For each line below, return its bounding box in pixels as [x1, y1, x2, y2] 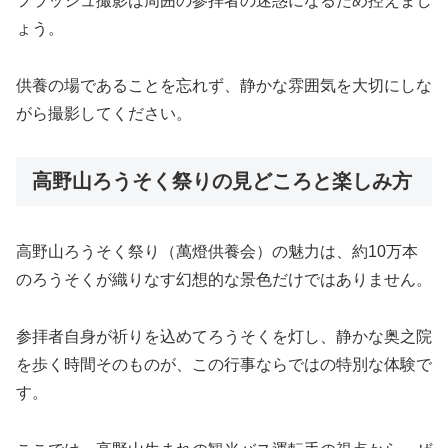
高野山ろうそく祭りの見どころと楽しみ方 [32, 170, 412, 193]
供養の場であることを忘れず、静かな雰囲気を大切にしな [16, 77, 432, 95]
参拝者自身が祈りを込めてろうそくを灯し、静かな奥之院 [16, 328, 432, 346]
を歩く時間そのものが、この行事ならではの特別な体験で [16, 356, 432, 374]
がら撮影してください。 [16, 105, 192, 123]
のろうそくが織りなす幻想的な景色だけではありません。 [16, 271, 432, 289]
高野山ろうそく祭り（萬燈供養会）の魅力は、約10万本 [16, 243, 418, 261]
